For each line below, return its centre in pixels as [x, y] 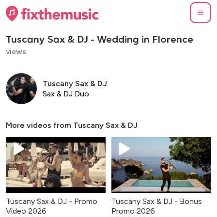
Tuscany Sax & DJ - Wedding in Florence [100, 39]
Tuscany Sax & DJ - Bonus [157, 201]
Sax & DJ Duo [66, 93]
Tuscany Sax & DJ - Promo [52, 201]
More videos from [39, 125]
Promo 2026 [133, 211]
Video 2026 [26, 211]
